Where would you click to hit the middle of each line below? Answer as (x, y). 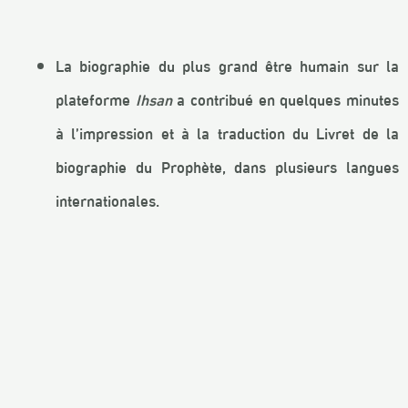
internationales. (107, 199)
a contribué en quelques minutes (286, 98)
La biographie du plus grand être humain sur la (227, 65)
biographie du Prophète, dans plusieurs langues (227, 166)
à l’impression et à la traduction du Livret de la (227, 132)
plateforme (96, 98)
